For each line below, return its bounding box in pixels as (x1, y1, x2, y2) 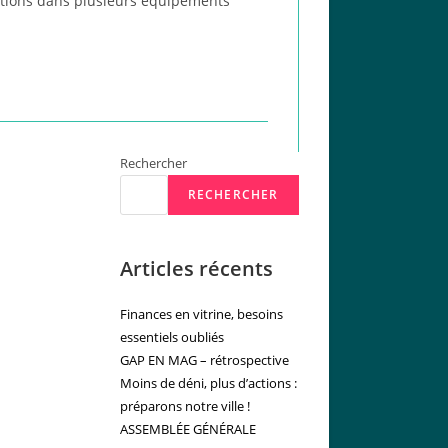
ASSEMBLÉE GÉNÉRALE (119, 420, 256, 439)
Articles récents (119, 255, 273, 283)
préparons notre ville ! (119, 397, 250, 416)
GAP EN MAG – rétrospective (119, 351, 289, 370)
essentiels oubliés (119, 328, 224, 347)
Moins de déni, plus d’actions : (119, 374, 297, 393)
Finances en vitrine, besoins (119, 305, 283, 324)
